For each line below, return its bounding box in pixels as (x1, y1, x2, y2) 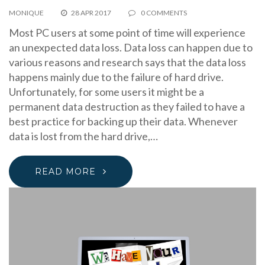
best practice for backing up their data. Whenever (9, 115, 238, 128)
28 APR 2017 (71, 8, 111, 18)
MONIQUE (9, 8, 44, 18)
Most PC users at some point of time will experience (9, 26, 245, 40)
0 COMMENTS (140, 8, 187, 18)
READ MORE (35, 166, 96, 177)
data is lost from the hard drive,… (9, 130, 158, 143)
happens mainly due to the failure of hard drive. (9, 70, 224, 84)
